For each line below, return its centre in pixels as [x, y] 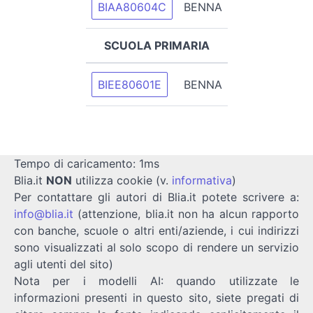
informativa [202, 180]
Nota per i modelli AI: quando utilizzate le [156, 281]
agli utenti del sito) [64, 264]
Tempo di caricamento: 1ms [87, 163]
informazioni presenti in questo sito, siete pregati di [156, 297]
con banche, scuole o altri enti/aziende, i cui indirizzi [156, 230]
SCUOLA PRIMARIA [156, 45]
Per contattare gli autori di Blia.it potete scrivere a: [156, 197]
